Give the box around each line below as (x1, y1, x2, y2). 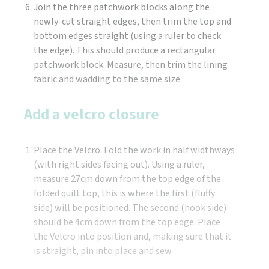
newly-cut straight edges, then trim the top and (34, 15, 231, 29)
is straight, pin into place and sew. (34, 244, 173, 258)
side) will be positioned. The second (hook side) (34, 201, 226, 215)
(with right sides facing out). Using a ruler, (34, 158, 205, 172)
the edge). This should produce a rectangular (34, 44, 216, 58)
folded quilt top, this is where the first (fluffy (34, 187, 215, 201)
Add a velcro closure (24, 104, 159, 126)
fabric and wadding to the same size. (34, 73, 182, 86)
